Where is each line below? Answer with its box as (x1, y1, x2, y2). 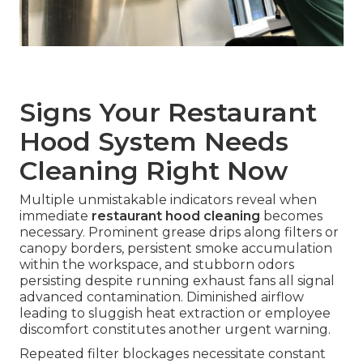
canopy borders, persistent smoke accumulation (19, 241, 332, 257)
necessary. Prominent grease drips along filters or (19, 224, 339, 241)
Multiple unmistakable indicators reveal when (19, 192, 317, 208)
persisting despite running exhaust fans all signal (19, 273, 335, 289)
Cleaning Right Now (19, 155, 288, 187)
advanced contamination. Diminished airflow (19, 289, 304, 305)
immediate (19, 208, 92, 224)
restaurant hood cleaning (92, 208, 260, 224)
